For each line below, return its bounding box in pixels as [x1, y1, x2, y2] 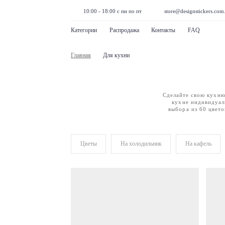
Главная [71, 51, 91, 59]
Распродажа [109, 27, 139, 34]
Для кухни [103, 51, 130, 59]
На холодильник [120, 140, 162, 147]
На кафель [185, 140, 211, 147]
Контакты [151, 27, 175, 34]
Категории [71, 27, 97, 34]
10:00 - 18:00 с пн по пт [83, 9, 142, 14]
